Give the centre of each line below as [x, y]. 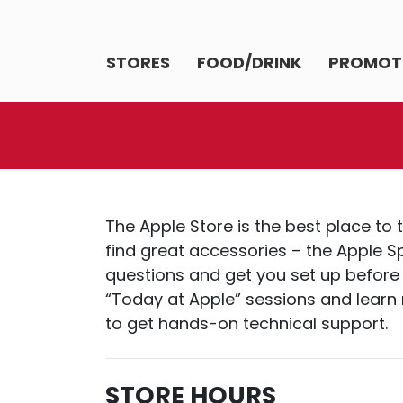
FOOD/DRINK [249, 63]
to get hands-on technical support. [247, 323]
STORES [138, 63]
